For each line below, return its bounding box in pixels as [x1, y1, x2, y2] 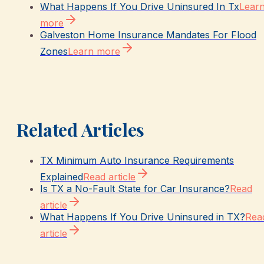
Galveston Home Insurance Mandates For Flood [40, 29, 256, 41]
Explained [40, 170, 83, 183]
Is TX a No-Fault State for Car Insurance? [40, 182, 230, 194]
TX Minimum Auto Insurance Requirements [40, 154, 234, 166]
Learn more [68, 45, 120, 58]
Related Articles [16, 117, 145, 141]
